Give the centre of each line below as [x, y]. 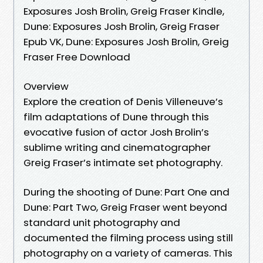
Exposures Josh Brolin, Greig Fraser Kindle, [124, 11]
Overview [46, 86]
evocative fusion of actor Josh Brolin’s [116, 132]
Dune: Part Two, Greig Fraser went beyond [125, 207]
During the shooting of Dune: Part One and [127, 192]
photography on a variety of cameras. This [128, 253]
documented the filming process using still [128, 237]
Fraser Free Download [77, 57]
